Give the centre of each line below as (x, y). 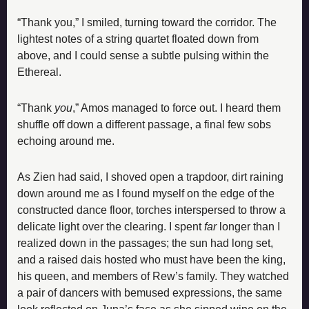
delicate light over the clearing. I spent (111, 226)
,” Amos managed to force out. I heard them (177, 108)
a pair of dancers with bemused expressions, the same (150, 292)
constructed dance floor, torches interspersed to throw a (151, 210)
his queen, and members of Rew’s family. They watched (153, 276)
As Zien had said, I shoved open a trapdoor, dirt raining (150, 177)
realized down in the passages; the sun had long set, (145, 243)
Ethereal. (39, 72)
